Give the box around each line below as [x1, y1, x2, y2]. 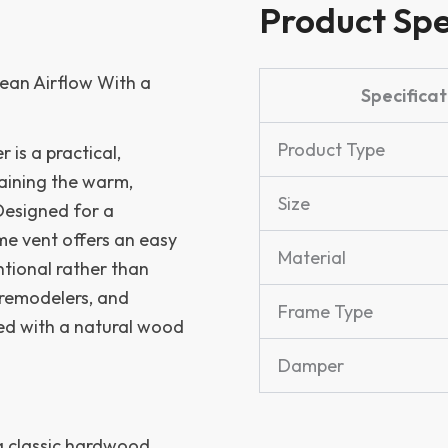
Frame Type [278, 299, 373, 323]
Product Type [278, 137, 385, 161]
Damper [278, 353, 344, 377]
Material [278, 245, 346, 269]
